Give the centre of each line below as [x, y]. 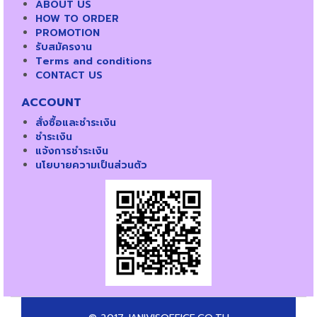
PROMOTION [68, 33]
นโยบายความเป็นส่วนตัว [91, 165]
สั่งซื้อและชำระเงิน [76, 122]
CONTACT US [69, 75]
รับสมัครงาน [64, 47]
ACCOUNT [51, 102]
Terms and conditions [94, 61]
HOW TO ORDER [77, 18]
